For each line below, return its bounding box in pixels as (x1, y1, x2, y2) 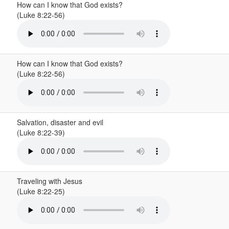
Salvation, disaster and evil (16, 117, 103, 127)
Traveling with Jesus (16, 176, 82, 186)
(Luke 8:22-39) (16, 127, 67, 138)
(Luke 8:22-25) (16, 186, 67, 196)
